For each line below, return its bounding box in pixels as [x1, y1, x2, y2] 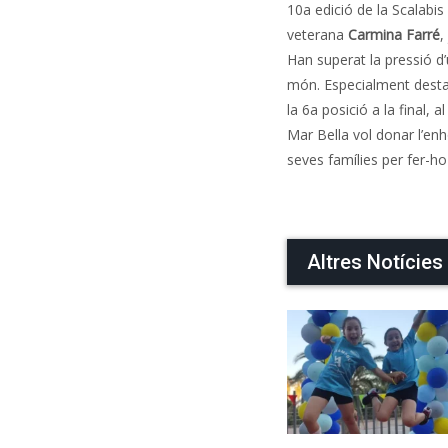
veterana [287, 25, 348, 44]
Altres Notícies [307, 250, 443, 274]
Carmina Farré [348, 25, 440, 44]
